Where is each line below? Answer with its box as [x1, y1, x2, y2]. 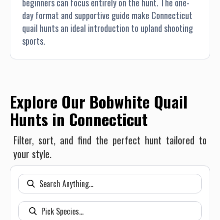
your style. [13, 146, 52, 162]
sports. [22, 34, 45, 48]
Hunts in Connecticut [10, 108, 148, 131]
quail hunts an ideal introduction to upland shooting [22, 22, 193, 35]
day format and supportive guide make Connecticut [22, 9, 192, 22]
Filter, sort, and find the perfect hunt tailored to [13, 133, 207, 148]
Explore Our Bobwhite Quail [10, 90, 188, 113]
